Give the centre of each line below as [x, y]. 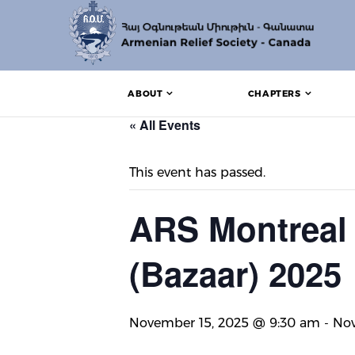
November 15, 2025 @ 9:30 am [225, 323]
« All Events [165, 125]
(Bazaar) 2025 [235, 273]
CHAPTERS [274, 94]
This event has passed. [197, 172]
